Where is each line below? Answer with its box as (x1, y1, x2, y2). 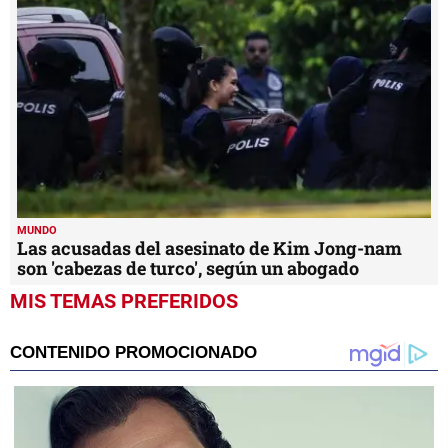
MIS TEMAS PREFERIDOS (10, 289, 238, 314)
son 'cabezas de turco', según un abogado (17, 256, 359, 281)
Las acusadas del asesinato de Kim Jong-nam (17, 236, 402, 261)
